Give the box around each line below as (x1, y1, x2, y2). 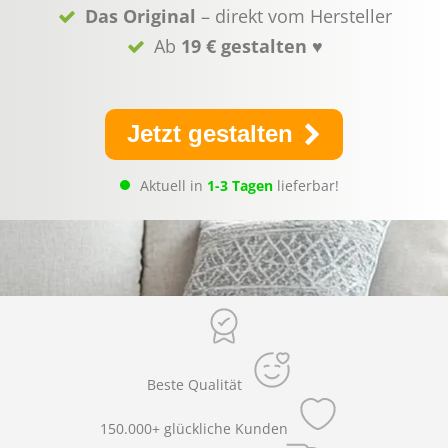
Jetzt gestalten (126, 120, 300, 147)
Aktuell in (139, 176, 207, 195)
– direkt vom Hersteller (195, 4, 392, 28)
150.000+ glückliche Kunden (100, 419, 288, 438)
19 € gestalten (180, 34, 312, 58)
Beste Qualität (146, 375, 242, 394)
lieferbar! (272, 176, 339, 195)
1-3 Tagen (206, 176, 273, 195)
